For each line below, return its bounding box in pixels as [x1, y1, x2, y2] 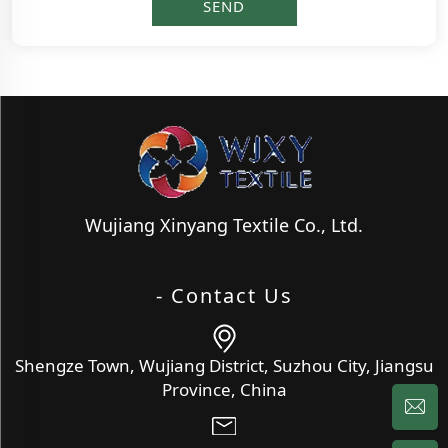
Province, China [161, 377, 287, 401]
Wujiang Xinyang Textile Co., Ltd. [85, 212, 363, 237]
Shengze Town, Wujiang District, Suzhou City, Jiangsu [14, 353, 434, 377]
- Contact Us [155, 281, 293, 309]
